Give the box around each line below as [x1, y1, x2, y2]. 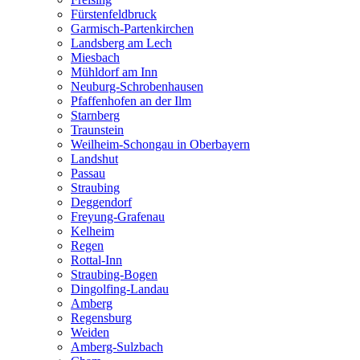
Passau [71, 166, 105, 180]
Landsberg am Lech [71, 35, 172, 50]
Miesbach [71, 50, 120, 64]
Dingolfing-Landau [71, 281, 169, 296]
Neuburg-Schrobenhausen [71, 79, 203, 93]
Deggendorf [71, 194, 132, 209]
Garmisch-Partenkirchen [71, 21, 194, 35]
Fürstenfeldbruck [71, 6, 157, 21]
